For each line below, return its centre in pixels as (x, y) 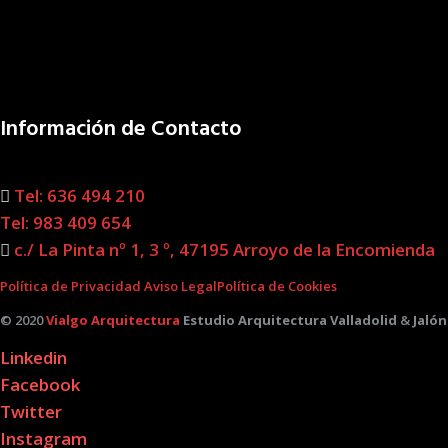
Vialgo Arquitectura (113, 320)
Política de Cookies (277, 286)
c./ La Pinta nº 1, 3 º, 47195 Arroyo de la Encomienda (222, 250)
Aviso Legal (180, 286)
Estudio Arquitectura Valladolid (288, 320)
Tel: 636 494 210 (77, 196)
